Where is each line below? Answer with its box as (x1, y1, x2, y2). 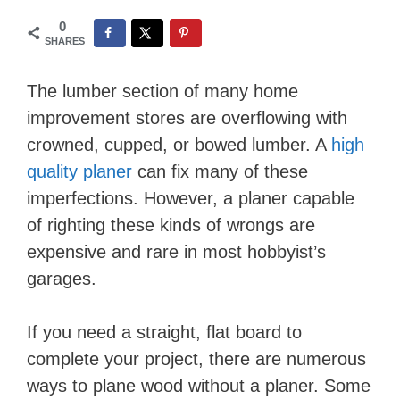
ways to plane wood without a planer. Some (27, 376, 371, 396)
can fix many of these (132, 162, 308, 181)
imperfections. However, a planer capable (27, 188, 354, 208)
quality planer (27, 162, 132, 181)
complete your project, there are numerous (27, 349, 366, 369)
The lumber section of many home (27, 81, 298, 101)
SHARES (45, 36, 85, 46)
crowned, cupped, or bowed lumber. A (27, 135, 331, 154)
